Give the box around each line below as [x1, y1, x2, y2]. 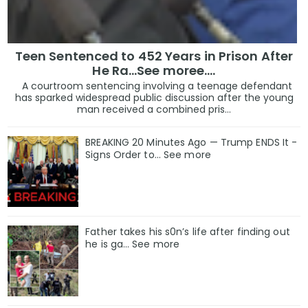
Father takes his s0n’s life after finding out [85, 224, 290, 239]
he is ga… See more [85, 236, 180, 251]
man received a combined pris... [77, 102, 231, 117]
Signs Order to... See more [85, 148, 211, 162]
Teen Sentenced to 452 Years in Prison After [14, 47, 294, 65]
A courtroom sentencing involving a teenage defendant [16, 79, 292, 93]
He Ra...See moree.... [92, 62, 216, 80]
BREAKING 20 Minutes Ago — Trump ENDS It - [85, 135, 298, 150]
